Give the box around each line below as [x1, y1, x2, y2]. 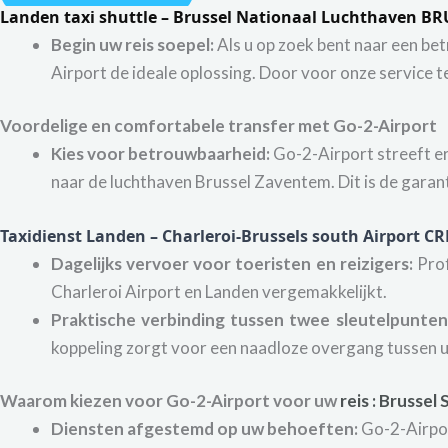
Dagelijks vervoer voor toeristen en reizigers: [51, 252, 413, 274]
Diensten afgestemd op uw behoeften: [51, 418, 358, 440]
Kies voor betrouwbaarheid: [51, 143, 270, 165]
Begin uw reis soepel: [51, 33, 214, 55]
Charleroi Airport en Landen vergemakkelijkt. [51, 280, 387, 302]
